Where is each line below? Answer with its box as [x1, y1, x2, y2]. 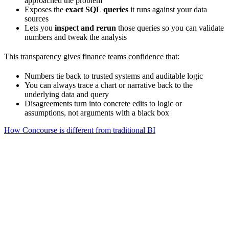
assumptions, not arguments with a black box [25, 108, 169, 117]
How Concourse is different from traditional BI [4, 125, 155, 134]
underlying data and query [25, 89, 109, 99]
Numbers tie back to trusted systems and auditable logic [25, 71, 203, 80]
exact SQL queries [65, 5, 128, 14]
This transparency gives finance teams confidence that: [4, 52, 179, 61]
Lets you [25, 23, 55, 32]
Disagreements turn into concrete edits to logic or [25, 99, 182, 108]
